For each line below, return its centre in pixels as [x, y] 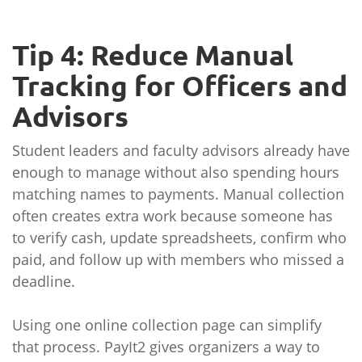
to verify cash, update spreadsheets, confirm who [179, 238]
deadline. [44, 281]
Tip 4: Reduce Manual [153, 55]
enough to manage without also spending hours [176, 172]
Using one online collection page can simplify [167, 325]
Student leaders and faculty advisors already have [181, 150]
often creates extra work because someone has [173, 216]
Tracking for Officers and [180, 86]
